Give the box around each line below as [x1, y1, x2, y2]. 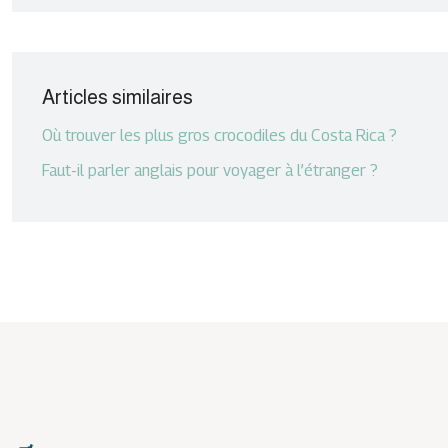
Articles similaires [42, 86, 193, 108]
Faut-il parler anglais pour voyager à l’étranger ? [42, 161, 378, 180]
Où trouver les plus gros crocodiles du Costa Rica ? [42, 126, 397, 145]
